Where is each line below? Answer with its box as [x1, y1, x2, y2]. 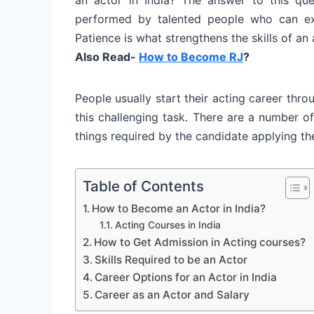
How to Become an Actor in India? [92, 201, 266, 215]
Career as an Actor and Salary [95, 287, 250, 301]
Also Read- [75, 49, 139, 64]
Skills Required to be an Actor [95, 252, 248, 266]
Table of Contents [83, 177, 204, 195]
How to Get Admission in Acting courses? [94, 235, 306, 249]
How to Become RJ [139, 49, 243, 64]
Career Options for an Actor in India [95, 270, 278, 284]
